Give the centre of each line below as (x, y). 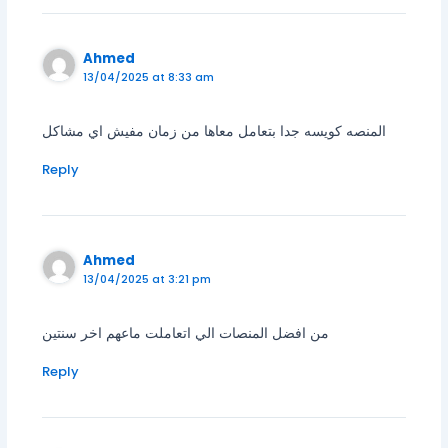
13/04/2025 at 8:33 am (149, 78)
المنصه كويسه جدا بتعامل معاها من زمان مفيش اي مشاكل (213, 131)
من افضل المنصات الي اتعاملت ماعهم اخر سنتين (185, 333)
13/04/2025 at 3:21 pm (147, 280)
